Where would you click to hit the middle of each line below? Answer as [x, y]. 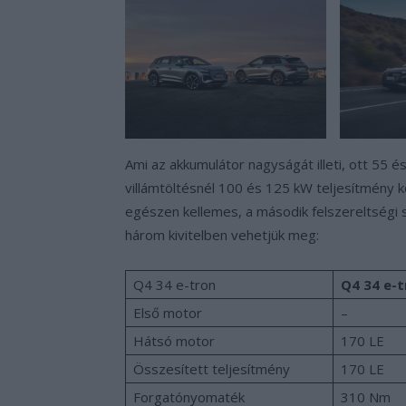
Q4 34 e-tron [176, 284]
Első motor [168, 312]
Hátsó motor [174, 340]
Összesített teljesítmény [212, 368]
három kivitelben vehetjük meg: [222, 234]
